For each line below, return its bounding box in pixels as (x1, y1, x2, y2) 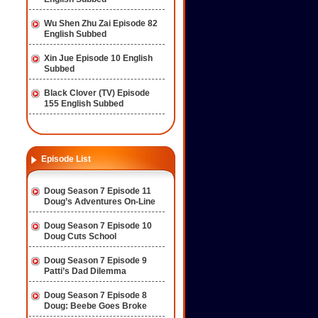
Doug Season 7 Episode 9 (44, 256, 147, 265)
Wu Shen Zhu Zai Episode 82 (44, 18, 158, 28)
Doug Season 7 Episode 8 (44, 290, 147, 300)
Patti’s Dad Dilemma (44, 266, 126, 277)
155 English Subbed (44, 99, 124, 109)
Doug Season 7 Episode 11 (44, 186, 151, 196)
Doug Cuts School (44, 231, 116, 242)
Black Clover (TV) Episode (44, 88, 150, 98)
